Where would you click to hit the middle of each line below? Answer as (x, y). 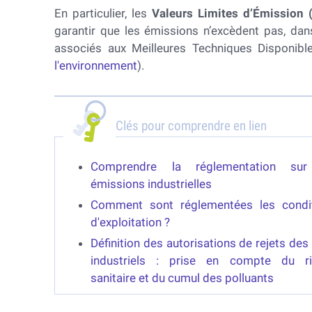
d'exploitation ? (131, 222)
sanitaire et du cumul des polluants (182, 278)
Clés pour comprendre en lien (192, 126)
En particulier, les (103, 13)
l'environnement (96, 65)
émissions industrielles (151, 184)
